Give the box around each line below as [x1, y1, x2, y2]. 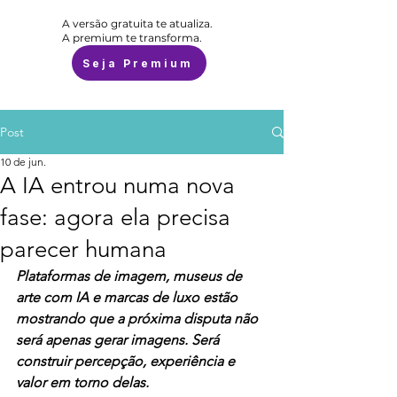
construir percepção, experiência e [16, 353, 238, 370]
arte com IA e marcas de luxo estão [16, 289, 241, 306]
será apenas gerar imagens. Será [16, 331, 222, 348]
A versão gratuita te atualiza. [62, 17, 213, 30]
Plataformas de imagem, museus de [16, 268, 245, 284]
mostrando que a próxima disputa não [16, 310, 261, 327]
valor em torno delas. [16, 374, 149, 391]
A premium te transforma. [62, 31, 202, 44]
